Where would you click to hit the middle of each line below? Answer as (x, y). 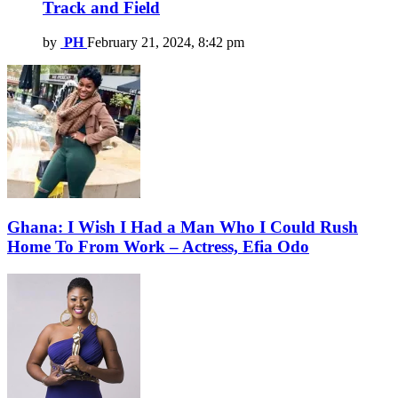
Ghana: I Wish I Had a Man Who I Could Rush (183, 227)
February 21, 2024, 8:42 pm (166, 42)
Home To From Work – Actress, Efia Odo (158, 247)
